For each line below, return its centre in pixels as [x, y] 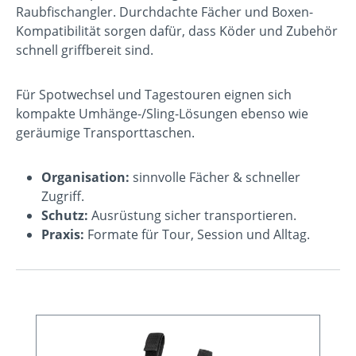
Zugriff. [63, 196]
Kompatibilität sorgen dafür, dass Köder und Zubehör [177, 31]
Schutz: [65, 215]
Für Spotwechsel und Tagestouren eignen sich [154, 94]
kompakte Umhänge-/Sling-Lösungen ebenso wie [162, 113]
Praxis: [63, 234]
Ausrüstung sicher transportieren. [192, 215]
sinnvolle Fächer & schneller [215, 177]
